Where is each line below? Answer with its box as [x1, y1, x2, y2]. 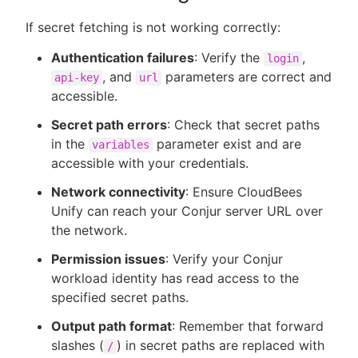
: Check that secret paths [167, 116, 320, 133]
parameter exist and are [153, 135, 301, 152]
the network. [51, 221, 127, 238]
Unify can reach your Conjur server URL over [51, 202, 323, 219]
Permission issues [51, 250, 165, 267]
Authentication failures [51, 49, 194, 66]
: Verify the [194, 49, 264, 66]
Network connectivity [51, 183, 185, 200]
